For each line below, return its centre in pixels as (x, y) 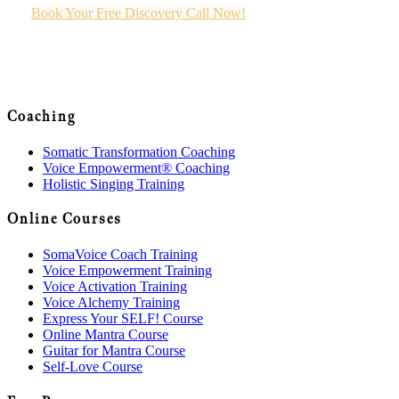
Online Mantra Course (106, 335)
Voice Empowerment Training (127, 271)
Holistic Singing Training (114, 183)
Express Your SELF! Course (123, 319)
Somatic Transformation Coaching (139, 151)
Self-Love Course (93, 367)
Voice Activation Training (115, 287)
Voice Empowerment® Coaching (136, 167)
